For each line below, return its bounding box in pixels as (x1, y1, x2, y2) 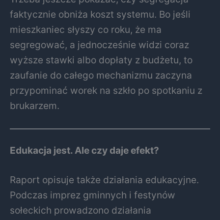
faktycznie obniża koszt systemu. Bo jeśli (10, 8, 191, 21)
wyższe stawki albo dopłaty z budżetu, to (10, 54, 192, 66)
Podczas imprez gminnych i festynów (10, 189, 175, 201)
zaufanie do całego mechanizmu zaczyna (10, 69, 192, 82)
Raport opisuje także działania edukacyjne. (10, 174, 199, 186)
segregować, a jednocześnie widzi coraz (10, 39, 189, 51)
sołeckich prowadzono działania (10, 204, 151, 217)
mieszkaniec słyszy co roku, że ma (10, 24, 162, 36)
